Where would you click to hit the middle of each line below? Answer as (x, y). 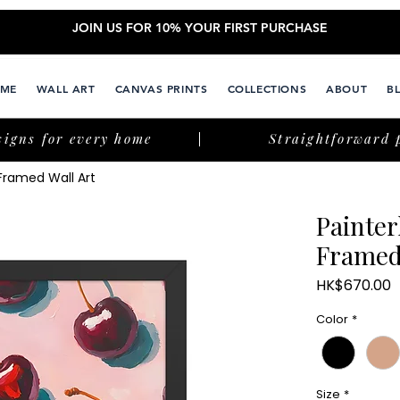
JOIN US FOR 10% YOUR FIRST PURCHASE (200, 28)
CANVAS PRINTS (161, 88)
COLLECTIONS (267, 88)
